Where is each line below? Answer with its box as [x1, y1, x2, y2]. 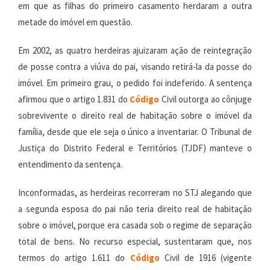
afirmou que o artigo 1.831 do [18, 93, 130, 105]
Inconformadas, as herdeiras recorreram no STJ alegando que [18, 187, 252, 198]
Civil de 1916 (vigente [164, 252, 253, 263]
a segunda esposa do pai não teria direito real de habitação [18, 203, 252, 215]
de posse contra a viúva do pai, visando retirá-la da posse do [18, 61, 252, 72]
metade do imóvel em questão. [18, 16, 133, 28]
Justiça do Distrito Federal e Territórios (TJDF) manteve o [18, 142, 252, 154]
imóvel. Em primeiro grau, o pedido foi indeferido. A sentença [18, 77, 252, 89]
